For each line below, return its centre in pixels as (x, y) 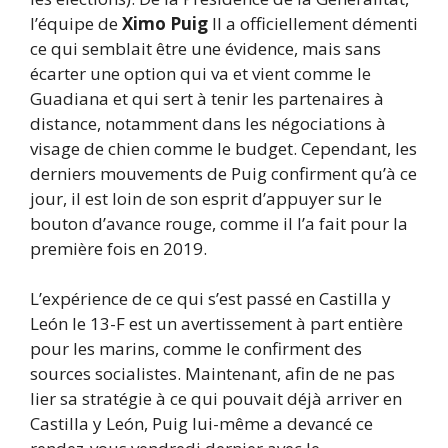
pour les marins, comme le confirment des (196, 349)
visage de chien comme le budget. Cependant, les (223, 148)
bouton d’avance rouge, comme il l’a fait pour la (219, 223)
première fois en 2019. (118, 248)
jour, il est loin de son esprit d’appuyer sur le (206, 198)
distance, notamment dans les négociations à (208, 123)
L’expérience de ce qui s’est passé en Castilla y (210, 299)
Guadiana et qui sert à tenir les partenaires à (207, 98)
